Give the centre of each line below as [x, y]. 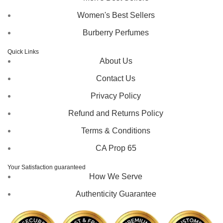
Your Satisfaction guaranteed [47, 167]
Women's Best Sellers [116, 15]
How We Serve [116, 176]
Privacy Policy [116, 96]
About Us [116, 61]
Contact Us [116, 78]
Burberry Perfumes [116, 32]
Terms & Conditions [116, 130]
